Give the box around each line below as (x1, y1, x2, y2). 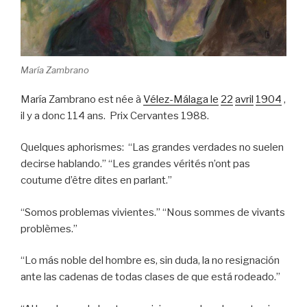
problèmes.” (21, 222, 77, 235)
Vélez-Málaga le (143, 93, 219, 106)
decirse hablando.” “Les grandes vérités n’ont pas (21, 158, 250, 171)
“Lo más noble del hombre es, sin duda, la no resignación (21, 254, 280, 267)
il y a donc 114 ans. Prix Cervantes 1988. (21, 109, 209, 122)
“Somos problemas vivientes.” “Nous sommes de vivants (21, 206, 285, 219)
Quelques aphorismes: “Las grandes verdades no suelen (21, 141, 284, 154)
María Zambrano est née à (21, 93, 143, 106)
